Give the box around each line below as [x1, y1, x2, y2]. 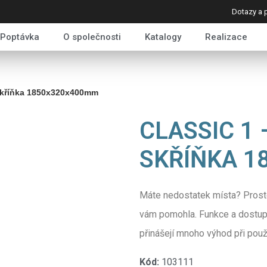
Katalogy [144, 32, 181, 42]
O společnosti [63, 32, 121, 42]
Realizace [204, 32, 247, 42]
